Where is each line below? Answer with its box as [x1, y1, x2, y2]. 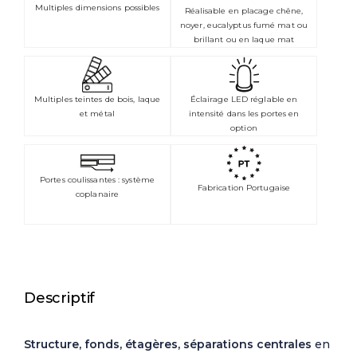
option [230, 123, 257, 134]
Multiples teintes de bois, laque [33, 94, 161, 105]
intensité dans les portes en [188, 108, 300, 120]
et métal [80, 108, 115, 120]
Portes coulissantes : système [40, 174, 155, 185]
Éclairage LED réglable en [190, 94, 298, 105]
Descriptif [24, 289, 96, 308]
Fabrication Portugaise [197, 182, 291, 194]
